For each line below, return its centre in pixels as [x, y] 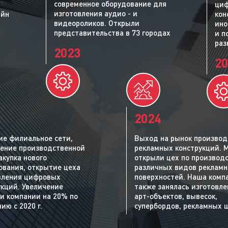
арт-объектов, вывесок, [176, 196]
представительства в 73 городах [112, 32]
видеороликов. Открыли [97, 23]
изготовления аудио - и [96, 13]
